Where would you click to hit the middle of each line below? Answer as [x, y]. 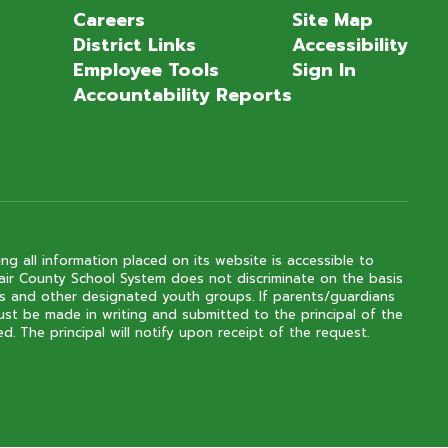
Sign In [323, 70]
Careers [108, 20]
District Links [134, 45]
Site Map [332, 20]
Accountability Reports [182, 95]
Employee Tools [145, 70]
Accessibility [349, 45]
